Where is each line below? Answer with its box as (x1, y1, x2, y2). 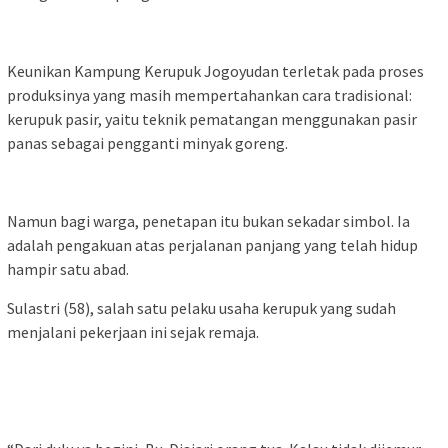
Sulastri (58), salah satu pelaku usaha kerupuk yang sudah (7, 297, 396, 318)
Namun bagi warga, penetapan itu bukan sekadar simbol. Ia (7, 210, 410, 231)
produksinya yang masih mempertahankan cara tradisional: (7, 84, 412, 105)
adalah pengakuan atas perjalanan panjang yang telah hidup (7, 234, 418, 255)
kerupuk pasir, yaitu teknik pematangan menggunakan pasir (7, 108, 417, 129)
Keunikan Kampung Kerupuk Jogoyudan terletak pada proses (7, 60, 424, 81)
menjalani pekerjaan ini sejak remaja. (7, 321, 259, 342)
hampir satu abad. (7, 258, 129, 279)
